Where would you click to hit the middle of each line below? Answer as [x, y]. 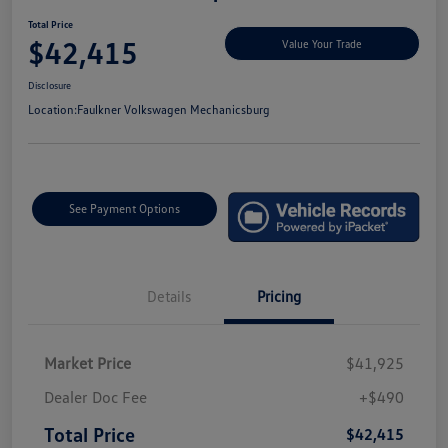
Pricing [279, 296]
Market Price [87, 363]
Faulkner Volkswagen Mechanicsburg [173, 110]
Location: [52, 110]
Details [169, 296]
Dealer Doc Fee [95, 397]
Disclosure [49, 85]
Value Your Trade [322, 43]
